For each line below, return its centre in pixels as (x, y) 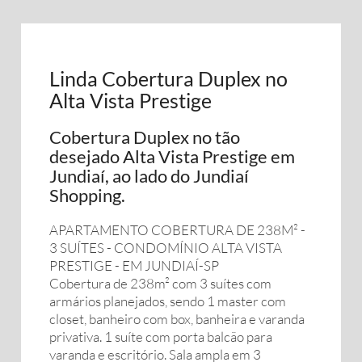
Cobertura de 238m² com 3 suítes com (160, 283)
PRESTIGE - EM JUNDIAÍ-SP (134, 265)
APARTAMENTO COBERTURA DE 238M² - (177, 230)
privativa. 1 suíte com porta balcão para (161, 337)
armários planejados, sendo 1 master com (168, 301)
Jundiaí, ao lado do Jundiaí (149, 176)
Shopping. (87, 195)
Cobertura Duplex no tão (145, 137)
